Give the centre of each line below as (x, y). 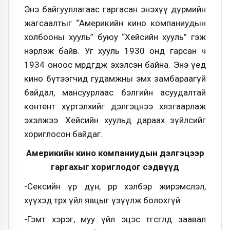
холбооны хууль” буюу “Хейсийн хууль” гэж (115, 37)
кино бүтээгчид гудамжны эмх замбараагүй (115, 78)
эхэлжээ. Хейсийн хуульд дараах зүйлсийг (115, 120)
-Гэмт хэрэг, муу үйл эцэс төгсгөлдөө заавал (115, 219)
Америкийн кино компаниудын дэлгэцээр (115, 153)
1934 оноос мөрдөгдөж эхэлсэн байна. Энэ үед (115, 64)
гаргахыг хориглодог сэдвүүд (115, 167)
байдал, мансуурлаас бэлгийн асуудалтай (115, 92)
